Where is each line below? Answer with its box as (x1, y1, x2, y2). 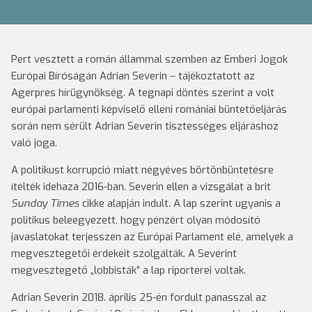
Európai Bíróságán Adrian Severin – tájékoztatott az (11, 69, 255, 83)
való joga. (11, 136, 57, 150)
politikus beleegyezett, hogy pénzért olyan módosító (11, 213, 260, 227)
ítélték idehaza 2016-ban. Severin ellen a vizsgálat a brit (11, 180, 271, 194)
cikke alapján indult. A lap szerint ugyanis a (79, 196, 281, 210)
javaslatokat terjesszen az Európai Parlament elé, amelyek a (11, 230, 293, 244)
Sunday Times (11, 196, 79, 210)
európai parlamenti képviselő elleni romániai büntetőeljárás (11, 102, 287, 116)
